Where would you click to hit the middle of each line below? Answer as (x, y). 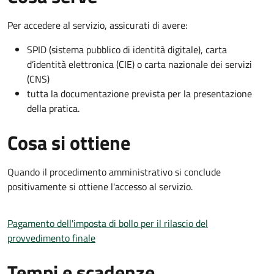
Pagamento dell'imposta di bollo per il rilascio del (108, 223)
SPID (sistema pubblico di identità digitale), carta (127, 49)
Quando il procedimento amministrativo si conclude (114, 172)
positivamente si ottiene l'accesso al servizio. (100, 186)
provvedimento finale (51, 238)
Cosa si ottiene (69, 142)
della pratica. (53, 108)
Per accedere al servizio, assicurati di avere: (97, 25)
